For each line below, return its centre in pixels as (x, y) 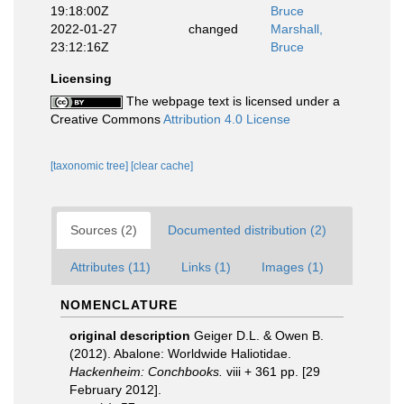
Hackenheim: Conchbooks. (146, 372)
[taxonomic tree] (91, 166)
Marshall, (297, 29)
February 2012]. (115, 390)
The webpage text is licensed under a (231, 101)
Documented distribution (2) (247, 230)
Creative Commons (107, 119)
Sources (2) (104, 230)
